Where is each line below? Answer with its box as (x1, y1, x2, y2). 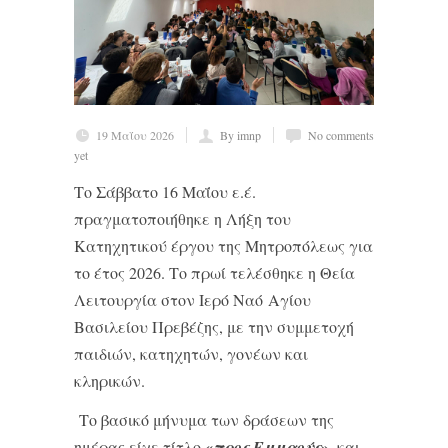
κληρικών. (74, 370, 145, 391)
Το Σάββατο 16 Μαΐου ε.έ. (74, 181, 256, 202)
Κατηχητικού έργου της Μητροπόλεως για (74, 235, 373, 256)
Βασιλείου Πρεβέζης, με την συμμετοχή (74, 316, 354, 337)
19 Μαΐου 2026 (96, 127, 174, 143)
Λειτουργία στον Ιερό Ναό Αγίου (74, 289, 311, 310)
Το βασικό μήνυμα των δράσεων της (74, 409, 334, 430)
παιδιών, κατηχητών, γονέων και (74, 343, 308, 364)
